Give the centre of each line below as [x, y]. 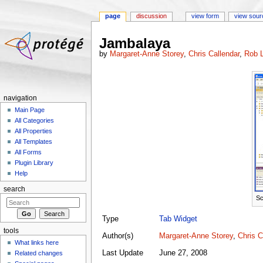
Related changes [39, 253]
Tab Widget [178, 219]
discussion [152, 16]
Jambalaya [134, 43]
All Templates [34, 142]
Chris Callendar [214, 54]
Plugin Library [34, 163]
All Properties [34, 131]
